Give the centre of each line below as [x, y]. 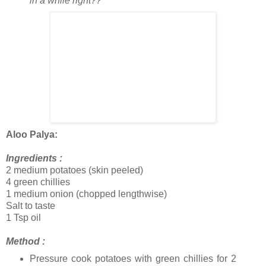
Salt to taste [31, 206]
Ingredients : [34, 159]
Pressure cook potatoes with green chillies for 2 [133, 259]
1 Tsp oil [23, 218]
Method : [26, 242]
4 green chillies [38, 182]
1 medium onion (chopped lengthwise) [86, 194]
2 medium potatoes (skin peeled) [75, 170]
